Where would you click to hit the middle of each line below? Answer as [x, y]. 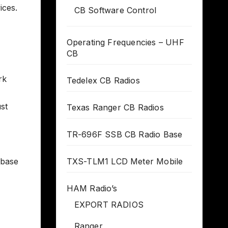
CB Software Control [115, 10]
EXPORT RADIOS [109, 204]
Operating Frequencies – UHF [125, 42]
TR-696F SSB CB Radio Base [124, 134]
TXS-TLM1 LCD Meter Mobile [125, 161]
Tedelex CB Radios [103, 80]
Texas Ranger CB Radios [115, 107]
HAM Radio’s [92, 188]
